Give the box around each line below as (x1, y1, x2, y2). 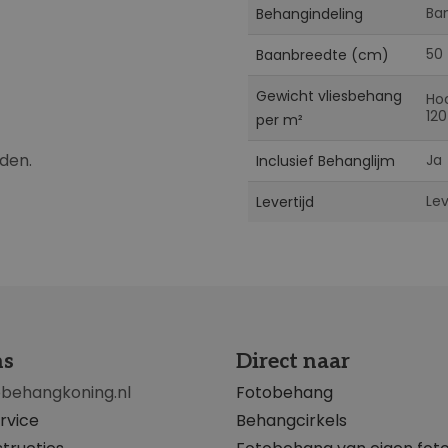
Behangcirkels (236, 409, 347, 432)
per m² (256, 109, 303, 130)
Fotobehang (236, 381, 333, 404)
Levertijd (256, 191, 314, 212)
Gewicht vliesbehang (256, 85, 402, 106)
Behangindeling (256, 3, 363, 24)
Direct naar (236, 349, 350, 374)
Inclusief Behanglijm (256, 150, 395, 171)
